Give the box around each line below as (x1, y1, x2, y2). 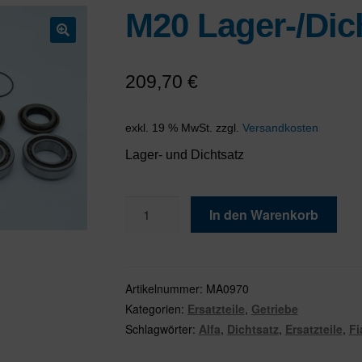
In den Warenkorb (209, 204, 319, 224)
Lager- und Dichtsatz (124, 148, 244, 162)
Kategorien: (124, 300, 187, 317)
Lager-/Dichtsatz (124, 217, 217, 235)
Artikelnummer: (124, 280, 206, 297)
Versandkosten (242, 121, 318, 135)
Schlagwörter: (124, 320, 199, 337)
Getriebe (250, 300, 298, 317)
